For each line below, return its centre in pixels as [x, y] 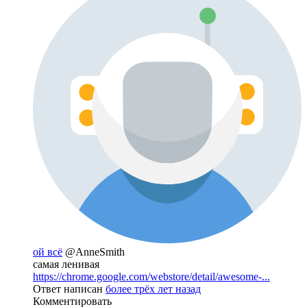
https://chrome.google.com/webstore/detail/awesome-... [151, 277]
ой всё [48, 252]
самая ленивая [66, 265]
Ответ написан [69, 289]
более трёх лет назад [153, 289]
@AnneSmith [95, 252]
